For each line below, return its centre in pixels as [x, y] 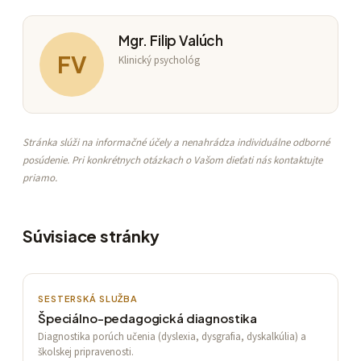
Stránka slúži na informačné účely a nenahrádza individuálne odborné [176, 143]
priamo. [40, 178]
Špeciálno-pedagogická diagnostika [148, 317]
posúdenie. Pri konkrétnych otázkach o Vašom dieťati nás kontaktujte [172, 161]
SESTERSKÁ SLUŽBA [88, 299]
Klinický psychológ [159, 61]
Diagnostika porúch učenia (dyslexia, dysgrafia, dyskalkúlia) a [172, 337]
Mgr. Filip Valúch [171, 40]
